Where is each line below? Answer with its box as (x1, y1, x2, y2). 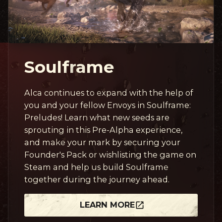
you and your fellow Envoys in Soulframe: (24, 100, 191, 110)
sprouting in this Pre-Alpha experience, (24, 124, 182, 135)
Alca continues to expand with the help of (24, 87, 193, 98)
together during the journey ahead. (24, 174, 169, 184)
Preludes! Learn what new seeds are (24, 112, 169, 122)
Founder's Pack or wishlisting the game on (24, 149, 196, 160)
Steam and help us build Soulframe (24, 162, 168, 172)
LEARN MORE (79, 200, 135, 210)
